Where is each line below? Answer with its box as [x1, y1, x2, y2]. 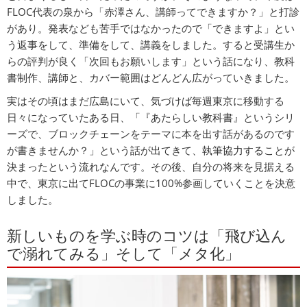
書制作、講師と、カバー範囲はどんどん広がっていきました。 [7, 70, 295, 84]
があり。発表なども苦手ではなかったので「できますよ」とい [7, 21, 295, 35]
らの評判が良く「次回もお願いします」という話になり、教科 [7, 53, 295, 68]
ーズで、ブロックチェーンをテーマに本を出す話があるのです [7, 126, 295, 140]
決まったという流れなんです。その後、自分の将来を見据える [7, 159, 295, 173]
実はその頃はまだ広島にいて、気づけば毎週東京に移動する [7, 93, 284, 108]
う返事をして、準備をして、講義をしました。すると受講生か [7, 37, 295, 51]
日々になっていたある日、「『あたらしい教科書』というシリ [7, 110, 295, 124]
